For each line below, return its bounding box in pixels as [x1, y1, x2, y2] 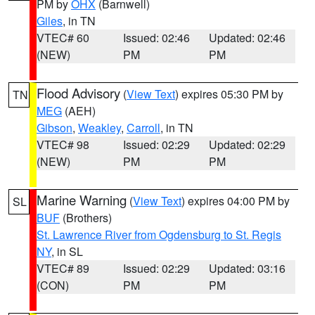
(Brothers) [60, 210, 112, 226]
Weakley [78, 120, 121, 136]
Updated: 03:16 [209, 260, 286, 276]
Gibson [37, 120, 72, 136]
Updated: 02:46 [209, 30, 286, 46]
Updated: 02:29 [209, 136, 286, 153]
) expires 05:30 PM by [175, 86, 283, 102]
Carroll [127, 120, 160, 136]
